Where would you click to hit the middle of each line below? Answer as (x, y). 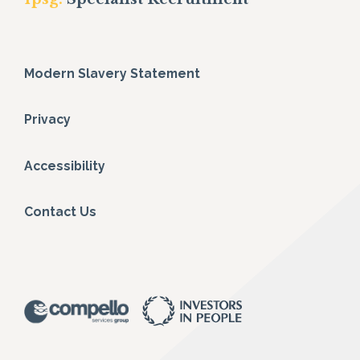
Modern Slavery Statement (112, 73)
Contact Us (60, 212)
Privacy (47, 120)
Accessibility (65, 166)
